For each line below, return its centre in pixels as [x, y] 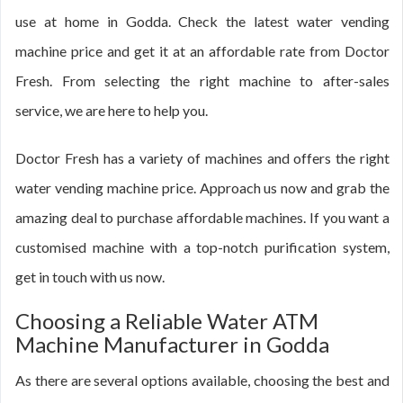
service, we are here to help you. [112, 110]
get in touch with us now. [90, 277]
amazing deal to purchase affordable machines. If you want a [202, 217]
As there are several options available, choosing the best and [202, 380]
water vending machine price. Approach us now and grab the [202, 188]
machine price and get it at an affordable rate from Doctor [202, 51]
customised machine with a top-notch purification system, [202, 247]
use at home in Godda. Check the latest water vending [202, 21]
